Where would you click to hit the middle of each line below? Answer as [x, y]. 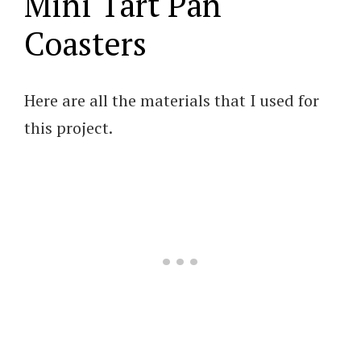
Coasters [85, 43]
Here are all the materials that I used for [172, 100]
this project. [68, 127]
